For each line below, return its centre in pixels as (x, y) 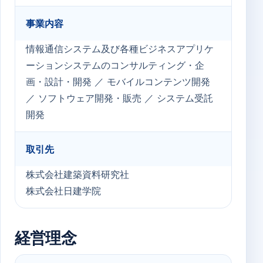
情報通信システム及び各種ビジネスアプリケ (120, 49)
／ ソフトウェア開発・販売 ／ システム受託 (119, 98)
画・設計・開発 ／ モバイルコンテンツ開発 (118, 82)
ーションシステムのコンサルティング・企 (115, 65)
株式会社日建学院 (63, 191)
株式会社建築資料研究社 (77, 174)
